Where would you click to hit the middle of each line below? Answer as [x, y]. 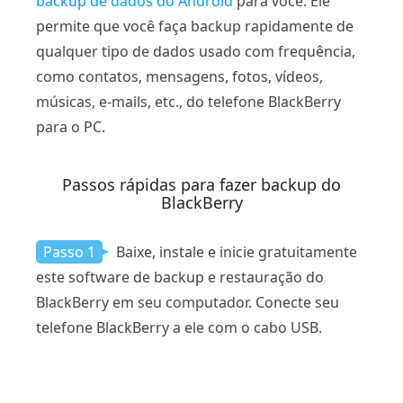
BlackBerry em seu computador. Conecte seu [188, 303]
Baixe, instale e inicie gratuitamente [235, 252]
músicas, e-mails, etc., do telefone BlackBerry [188, 102]
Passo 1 [69, 252]
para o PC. [71, 127]
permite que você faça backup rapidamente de [195, 27]
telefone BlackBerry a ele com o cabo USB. [179, 328]
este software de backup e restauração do [180, 278]
